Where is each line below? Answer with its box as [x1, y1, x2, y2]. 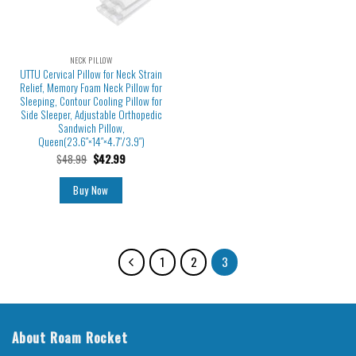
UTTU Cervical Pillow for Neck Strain [20, 65, 162, 82]
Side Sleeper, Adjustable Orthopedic [20, 106, 162, 122]
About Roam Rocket [12, 327, 128, 347]
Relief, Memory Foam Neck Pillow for [20, 79, 162, 95]
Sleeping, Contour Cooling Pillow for [20, 92, 162, 109]
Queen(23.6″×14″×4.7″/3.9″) [37, 133, 145, 149]
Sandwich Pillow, [57, 119, 125, 136]
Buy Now [73, 182, 109, 199]
